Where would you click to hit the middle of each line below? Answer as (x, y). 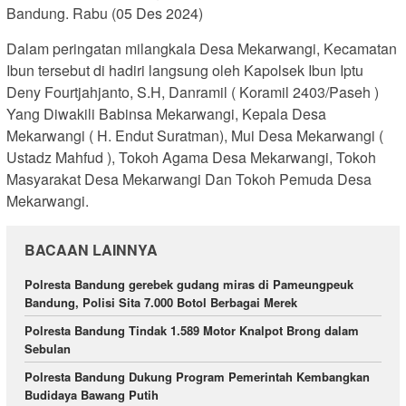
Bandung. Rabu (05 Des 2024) (105, 14)
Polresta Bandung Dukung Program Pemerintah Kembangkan (197, 377)
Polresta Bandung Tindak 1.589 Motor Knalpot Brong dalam (192, 331)
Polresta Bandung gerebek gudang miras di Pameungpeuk (189, 285)
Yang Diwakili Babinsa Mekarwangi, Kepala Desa (166, 114)
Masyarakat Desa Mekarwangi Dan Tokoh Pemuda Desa (189, 179)
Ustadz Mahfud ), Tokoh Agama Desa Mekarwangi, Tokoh (191, 158)
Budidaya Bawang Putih (92, 395)
